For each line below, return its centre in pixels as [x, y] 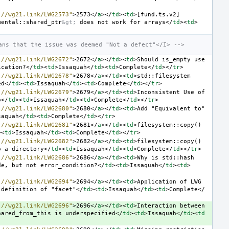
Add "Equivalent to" [171, 108]
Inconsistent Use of [171, 92]
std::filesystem [164, 76]
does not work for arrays [121, 22]
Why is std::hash [166, 157]
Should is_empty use [171, 59]
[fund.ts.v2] [158, 14]
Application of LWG [169, 181]
